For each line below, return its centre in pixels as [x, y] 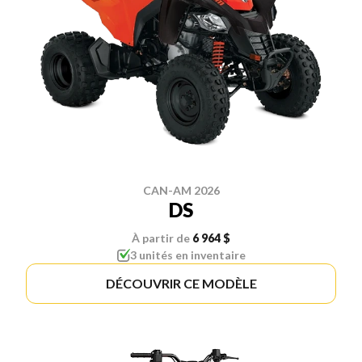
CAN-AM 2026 [181, 190]
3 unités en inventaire [187, 255]
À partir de [161, 238]
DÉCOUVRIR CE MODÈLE [181, 283]
